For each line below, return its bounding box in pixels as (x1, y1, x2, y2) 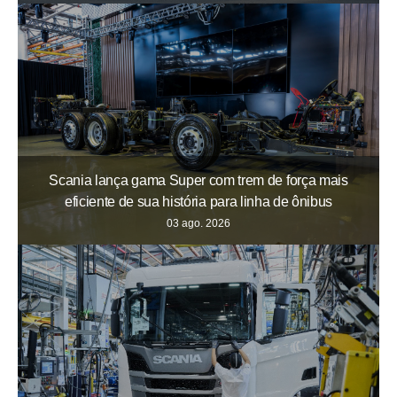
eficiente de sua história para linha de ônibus (64, 194, 333, 210)
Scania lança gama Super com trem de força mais (49, 173, 348, 189)
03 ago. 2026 (167, 217, 230, 230)
